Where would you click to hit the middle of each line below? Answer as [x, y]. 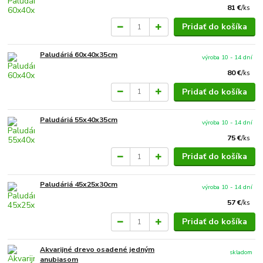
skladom [241, 252]
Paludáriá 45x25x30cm [79, 185]
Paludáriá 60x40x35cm [79, 55]
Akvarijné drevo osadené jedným [97, 249]
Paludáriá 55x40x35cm [79, 119]
